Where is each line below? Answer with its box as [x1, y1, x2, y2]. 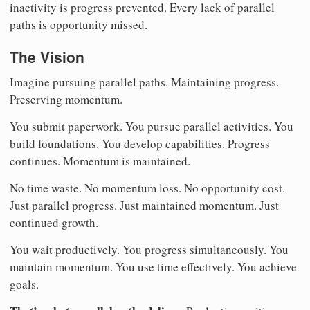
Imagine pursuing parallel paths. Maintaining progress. [10, 73, 279, 90]
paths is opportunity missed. [10, 17, 147, 33]
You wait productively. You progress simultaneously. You [10, 241, 289, 257]
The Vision [10, 46, 84, 68]
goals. [10, 275, 39, 292]
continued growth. [10, 214, 98, 230]
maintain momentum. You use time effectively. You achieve [10, 258, 297, 275]
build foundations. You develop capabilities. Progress [10, 135, 270, 152]
